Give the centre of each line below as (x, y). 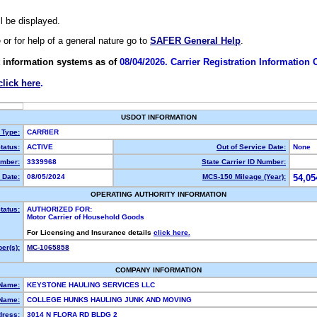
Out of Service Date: (251, 147)
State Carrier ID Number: (244, 162)
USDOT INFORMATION (158, 117)
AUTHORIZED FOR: (59, 209)
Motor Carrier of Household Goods (86, 217)
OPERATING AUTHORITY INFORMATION (158, 194)
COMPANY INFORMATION (158, 270)
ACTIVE (42, 147)
